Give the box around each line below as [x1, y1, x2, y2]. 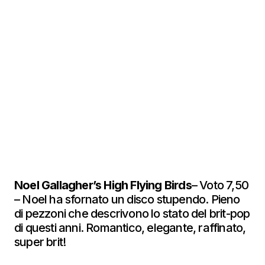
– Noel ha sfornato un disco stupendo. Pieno [14, 192, 240, 206]
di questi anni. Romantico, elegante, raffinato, [14, 221, 246, 235]
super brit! [14, 235, 69, 249]
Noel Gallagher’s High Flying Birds [14, 178, 192, 192]
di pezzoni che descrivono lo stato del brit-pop [14, 206, 250, 221]
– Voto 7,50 [191, 178, 249, 192]
